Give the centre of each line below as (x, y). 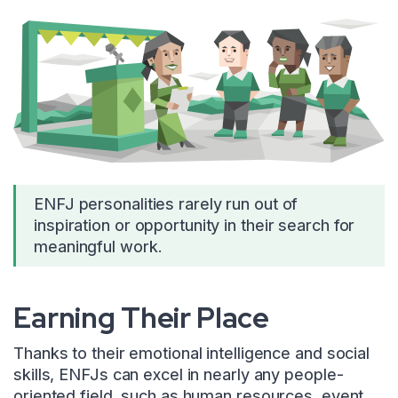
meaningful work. (98, 247)
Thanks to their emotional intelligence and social (192, 354)
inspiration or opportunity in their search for (195, 226)
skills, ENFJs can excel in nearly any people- (179, 375)
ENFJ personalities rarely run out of (166, 204)
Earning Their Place (142, 318)
